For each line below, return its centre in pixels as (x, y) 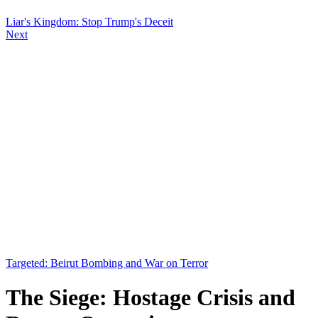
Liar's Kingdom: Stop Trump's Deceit (89, 21)
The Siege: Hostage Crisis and (150, 298)
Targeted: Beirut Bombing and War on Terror (107, 263)
